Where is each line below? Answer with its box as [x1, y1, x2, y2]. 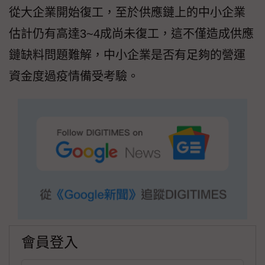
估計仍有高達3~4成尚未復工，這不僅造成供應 [9, 27, 254, 41]
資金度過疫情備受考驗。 [9, 70, 139, 83]
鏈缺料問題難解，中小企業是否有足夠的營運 [9, 49, 245, 62]
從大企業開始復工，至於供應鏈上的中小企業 [9, 6, 245, 20]
